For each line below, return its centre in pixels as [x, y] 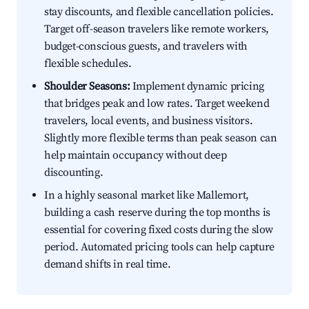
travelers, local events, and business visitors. [149, 121]
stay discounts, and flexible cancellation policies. [159, 12]
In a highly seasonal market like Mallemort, [147, 196]
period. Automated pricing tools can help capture [159, 247]
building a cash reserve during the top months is [157, 213]
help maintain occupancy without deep [136, 156]
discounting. [74, 173]
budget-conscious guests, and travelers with [146, 47]
